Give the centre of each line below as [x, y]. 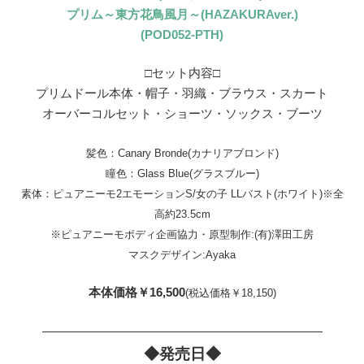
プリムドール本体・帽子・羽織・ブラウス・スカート [182, 93]
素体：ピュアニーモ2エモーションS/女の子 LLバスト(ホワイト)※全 [182, 193]
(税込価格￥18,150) [230, 293]
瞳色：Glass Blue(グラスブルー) [182, 173]
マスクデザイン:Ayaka [182, 254]
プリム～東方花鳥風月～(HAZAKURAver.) [182, 14]
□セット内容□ [182, 73]
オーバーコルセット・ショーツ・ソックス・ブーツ [182, 114]
